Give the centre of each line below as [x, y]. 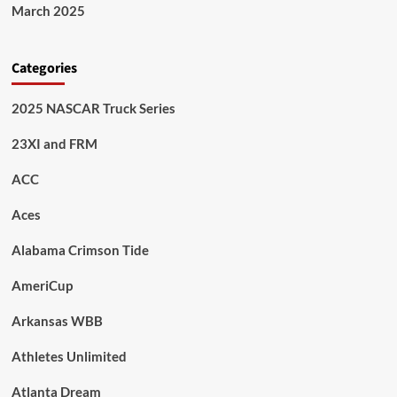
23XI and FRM [54, 144]
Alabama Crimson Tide [80, 250]
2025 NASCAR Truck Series [93, 108]
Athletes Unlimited [69, 356]
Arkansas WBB [57, 321]
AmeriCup [42, 285]
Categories [44, 68]
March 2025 [48, 11]
